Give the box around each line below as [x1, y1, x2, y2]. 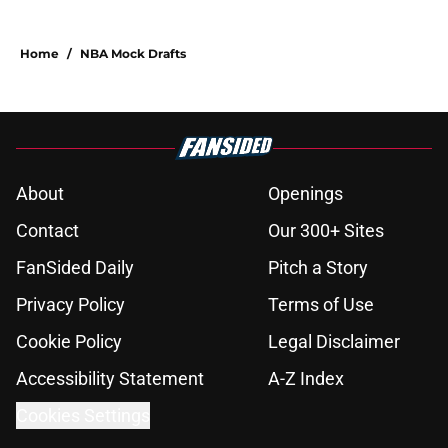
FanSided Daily [16, 257, 134, 279]
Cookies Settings [16, 405, 150, 427]
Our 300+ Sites [268, 220, 384, 242]
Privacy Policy [16, 294, 125, 316]
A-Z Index [268, 368, 344, 390]
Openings [268, 183, 343, 205]
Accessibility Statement [16, 368, 204, 390]
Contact [16, 220, 79, 242]
